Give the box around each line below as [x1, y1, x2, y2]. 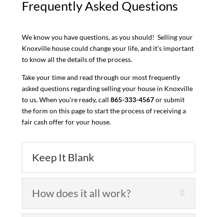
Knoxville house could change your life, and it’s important [21, 44, 194, 52]
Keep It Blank [31, 150, 94, 164]
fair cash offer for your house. [21, 117, 111, 126]
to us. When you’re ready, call [21, 95, 110, 104]
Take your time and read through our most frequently [21, 73, 180, 81]
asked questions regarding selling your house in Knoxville [21, 84, 193, 93]
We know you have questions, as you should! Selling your [21, 32, 193, 41]
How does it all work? [31, 186, 131, 200]
